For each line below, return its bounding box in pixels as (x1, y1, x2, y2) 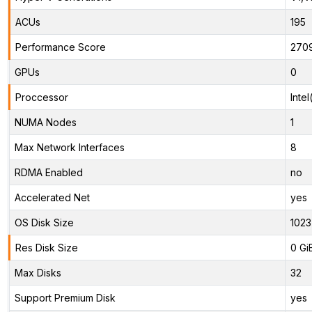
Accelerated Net (14, 191, 90, 203)
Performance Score (15, 40, 106, 53)
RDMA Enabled (14, 166, 83, 178)
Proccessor (15, 91, 68, 103)
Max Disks (14, 266, 61, 279)
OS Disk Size (14, 216, 74, 228)
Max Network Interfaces (14, 141, 125, 153)
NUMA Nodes (14, 116, 77, 128)
